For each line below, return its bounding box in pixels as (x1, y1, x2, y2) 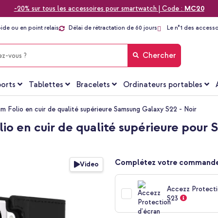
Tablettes (28, 80, 63, 90)
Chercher (142, 51, 176, 61)
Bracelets (76, 80, 110, 90)
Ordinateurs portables (123, 80, 203, 90)
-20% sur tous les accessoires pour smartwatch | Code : (14, 4, 184, 13)
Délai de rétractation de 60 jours (69, 24, 157, 32)
